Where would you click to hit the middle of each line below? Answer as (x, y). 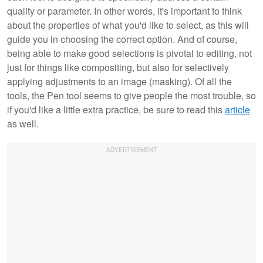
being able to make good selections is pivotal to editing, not (129, 53)
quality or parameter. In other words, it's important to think (124, 11)
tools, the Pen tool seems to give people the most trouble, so (131, 95)
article (237, 109)
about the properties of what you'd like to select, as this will (128, 25)
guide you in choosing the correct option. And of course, (122, 39)
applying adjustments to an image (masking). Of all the (119, 81)
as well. (23, 123)
